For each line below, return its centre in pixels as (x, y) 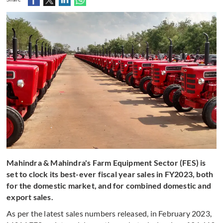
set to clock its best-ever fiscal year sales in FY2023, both (110, 174)
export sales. (30, 197)
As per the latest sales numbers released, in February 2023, (109, 214)
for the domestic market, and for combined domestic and (109, 186)
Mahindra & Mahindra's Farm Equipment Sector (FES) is (106, 163)
